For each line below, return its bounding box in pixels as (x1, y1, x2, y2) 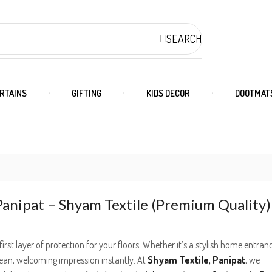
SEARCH (166, 32, 202, 46)
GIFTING (72, 87, 101, 99)
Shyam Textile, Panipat (148, 254, 245, 267)
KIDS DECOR (146, 87, 190, 99)
